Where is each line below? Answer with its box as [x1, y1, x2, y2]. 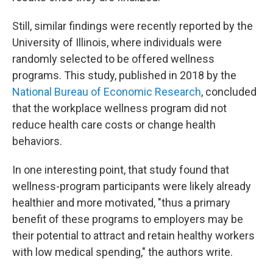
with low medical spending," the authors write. [12, 246, 233, 258]
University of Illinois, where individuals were [12, 36, 222, 49]
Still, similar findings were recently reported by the [12, 19, 253, 32]
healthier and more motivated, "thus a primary [12, 196, 230, 209]
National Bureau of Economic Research [12, 85, 201, 98]
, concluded [201, 85, 257, 98]
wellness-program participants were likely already [12, 180, 251, 193]
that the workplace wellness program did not [12, 102, 227, 115]
